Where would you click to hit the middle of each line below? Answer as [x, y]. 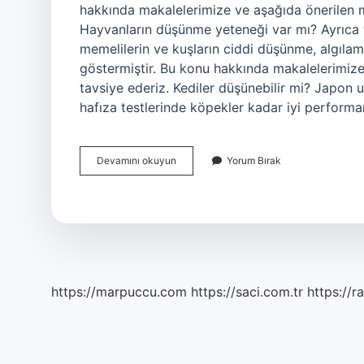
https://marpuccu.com [119, 292]
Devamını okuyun [136, 160]
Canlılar [193, 160]
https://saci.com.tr [247, 292]
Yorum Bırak [254, 160]
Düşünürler [200, 174]
